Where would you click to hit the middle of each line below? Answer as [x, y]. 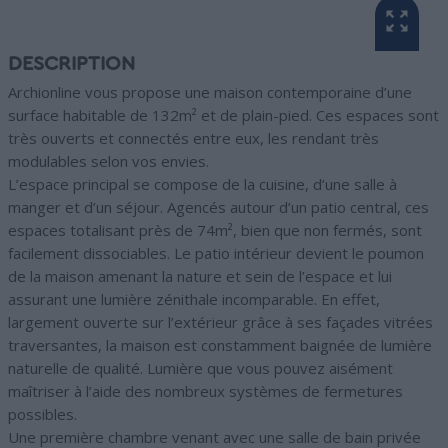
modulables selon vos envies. [108, 161]
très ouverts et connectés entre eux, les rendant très [193, 138]
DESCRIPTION [71, 64]
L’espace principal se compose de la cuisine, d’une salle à [202, 184]
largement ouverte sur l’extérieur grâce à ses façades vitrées [220, 322]
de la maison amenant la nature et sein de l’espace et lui [200, 276]
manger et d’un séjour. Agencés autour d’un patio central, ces [218, 207]
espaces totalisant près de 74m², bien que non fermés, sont [215, 230]
